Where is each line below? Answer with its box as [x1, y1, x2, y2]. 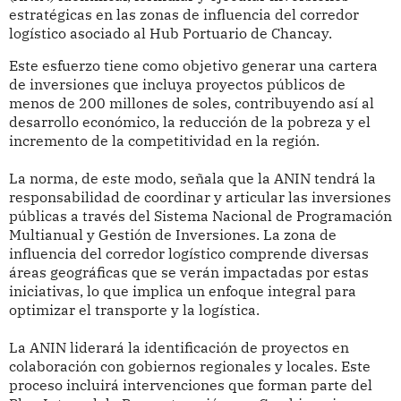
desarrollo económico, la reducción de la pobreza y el [8, 113, 371, 132]
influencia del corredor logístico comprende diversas [8, 244, 369, 263]
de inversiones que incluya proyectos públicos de [8, 75, 346, 94]
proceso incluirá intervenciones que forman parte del [8, 376, 372, 395]
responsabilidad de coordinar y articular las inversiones [8, 188, 391, 207]
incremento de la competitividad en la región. [8, 132, 320, 150]
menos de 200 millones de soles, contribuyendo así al [8, 94, 374, 113]
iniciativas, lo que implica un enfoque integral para [8, 282, 356, 301]
